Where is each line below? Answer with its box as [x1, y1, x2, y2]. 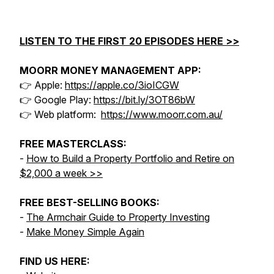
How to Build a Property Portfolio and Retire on [26, 152, 234, 165]
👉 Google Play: [20, 94, 94, 106]
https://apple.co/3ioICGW [65, 79, 179, 91]
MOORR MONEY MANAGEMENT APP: [20, 64, 201, 76]
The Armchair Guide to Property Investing [26, 211, 210, 223]
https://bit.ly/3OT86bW [94, 94, 195, 106]
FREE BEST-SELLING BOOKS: [20, 196, 160, 209]
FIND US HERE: [20, 255, 90, 267]
